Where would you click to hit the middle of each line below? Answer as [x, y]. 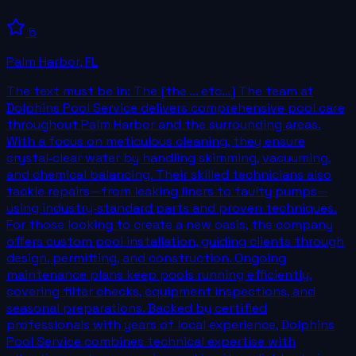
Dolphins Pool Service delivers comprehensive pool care [176, 107]
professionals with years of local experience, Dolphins [170, 324]
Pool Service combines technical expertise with [151, 341]
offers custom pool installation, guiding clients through [175, 241]
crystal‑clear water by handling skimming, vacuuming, [169, 157]
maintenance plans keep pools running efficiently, [159, 274]
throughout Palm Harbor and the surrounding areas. [164, 124]
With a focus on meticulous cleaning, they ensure [156, 141]
